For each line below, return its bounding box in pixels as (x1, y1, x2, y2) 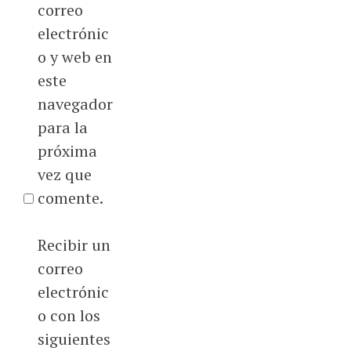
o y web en (37, 46, 112, 68)
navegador (37, 93, 113, 115)
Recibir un (37, 234, 110, 256)
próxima (37, 140, 97, 162)
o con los (37, 305, 100, 327)
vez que (37, 164, 92, 186)
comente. (37, 187, 103, 209)
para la (37, 117, 88, 139)
